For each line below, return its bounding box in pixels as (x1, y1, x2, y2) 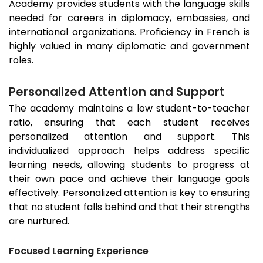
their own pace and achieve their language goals (9, 172, 251, 186)
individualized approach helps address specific (9, 144, 251, 158)
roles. (9, 53, 33, 68)
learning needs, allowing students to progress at (9, 158, 251, 172)
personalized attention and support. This (9, 130, 251, 144)
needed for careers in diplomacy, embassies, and (9, 11, 251, 25)
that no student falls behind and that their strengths (9, 200, 251, 214)
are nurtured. (9, 214, 69, 228)
